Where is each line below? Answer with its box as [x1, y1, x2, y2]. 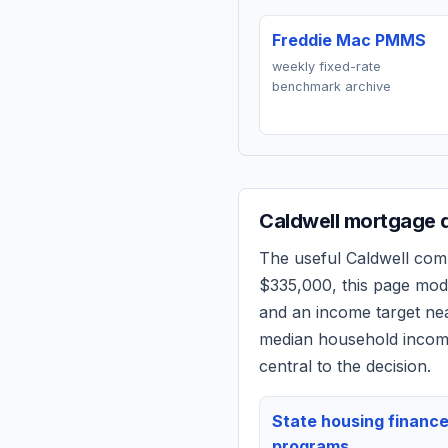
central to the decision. [259, 356, 431, 376]
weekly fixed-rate [272, 59, 381, 74]
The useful [259, 248, 346, 268]
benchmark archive [272, 79, 391, 94]
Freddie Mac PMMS [272, 30, 426, 50]
